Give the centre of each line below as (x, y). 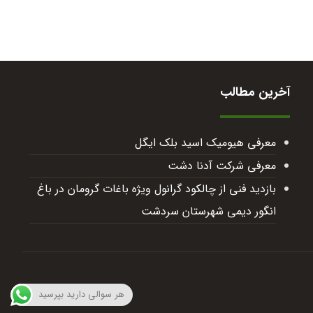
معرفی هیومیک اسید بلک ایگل (205, 143)
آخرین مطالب (255, 93)
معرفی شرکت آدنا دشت (221, 166)
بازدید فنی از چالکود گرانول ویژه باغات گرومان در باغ (156, 189)
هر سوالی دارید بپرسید (81, 294)
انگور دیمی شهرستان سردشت (208, 212)
